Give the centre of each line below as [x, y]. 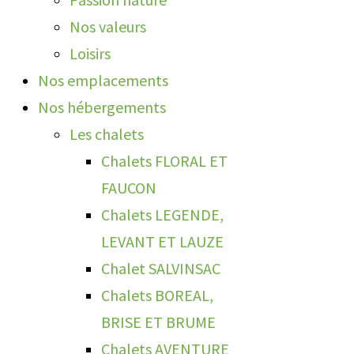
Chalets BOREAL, [157, 295]
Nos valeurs [108, 26]
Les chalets [107, 134]
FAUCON [129, 188]
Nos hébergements [102, 107]
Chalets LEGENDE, [162, 215]
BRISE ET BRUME [158, 322]
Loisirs [90, 53]
